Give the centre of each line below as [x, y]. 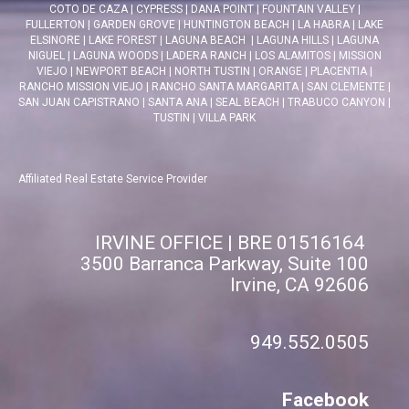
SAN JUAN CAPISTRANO [79, 102]
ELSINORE [55, 40]
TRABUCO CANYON [336, 102]
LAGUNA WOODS [115, 56]
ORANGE [280, 71]
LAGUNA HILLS [293, 40]
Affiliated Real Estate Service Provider [113, 179]
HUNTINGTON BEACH [236, 25]
